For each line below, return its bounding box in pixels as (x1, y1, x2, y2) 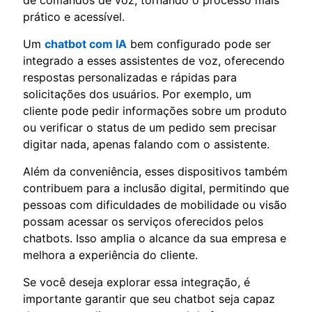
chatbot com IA (45, 36, 127, 51)
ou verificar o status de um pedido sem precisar (23, 120, 276, 134)
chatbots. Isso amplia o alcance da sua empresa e (23, 231, 286, 245)
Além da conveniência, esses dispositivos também (23, 164, 288, 178)
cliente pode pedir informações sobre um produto (23, 103, 287, 118)
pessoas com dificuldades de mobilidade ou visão (23, 197, 287, 212)
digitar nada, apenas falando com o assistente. (23, 136, 270, 151)
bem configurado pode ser (127, 36, 271, 51)
